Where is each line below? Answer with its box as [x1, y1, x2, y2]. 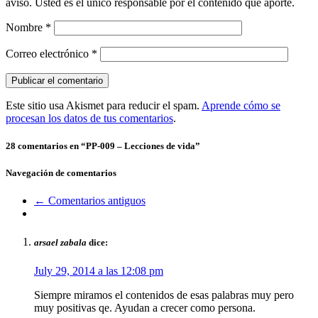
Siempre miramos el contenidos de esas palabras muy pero [34, 288, 294, 301]
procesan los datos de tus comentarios [6, 111, 173, 124]
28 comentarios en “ [6, 140, 86, 151]
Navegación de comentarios [6, 168, 116, 179]
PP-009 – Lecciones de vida [86, 140, 195, 151]
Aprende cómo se [202, 99, 280, 111]
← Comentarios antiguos [34, 194, 146, 207]
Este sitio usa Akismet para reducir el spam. [6, 99, 202, 111]
